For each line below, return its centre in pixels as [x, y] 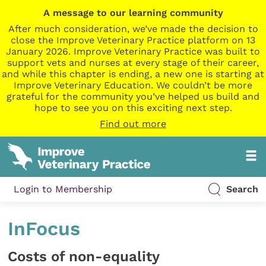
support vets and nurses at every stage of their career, [133, 63]
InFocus [44, 229]
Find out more [133, 124]
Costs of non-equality [84, 256]
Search [242, 189]
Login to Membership [63, 189]
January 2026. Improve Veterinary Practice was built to [133, 51]
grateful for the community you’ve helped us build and [133, 96]
